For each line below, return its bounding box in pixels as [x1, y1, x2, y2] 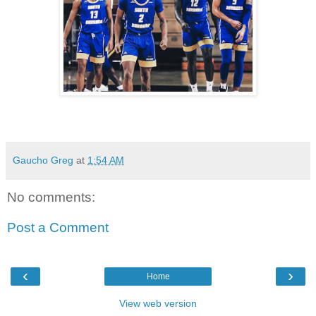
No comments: [7, 189, 95, 205]
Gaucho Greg [13, 154, 76, 166]
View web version [119, 297, 197, 309]
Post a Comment [7, 220, 109, 236]
